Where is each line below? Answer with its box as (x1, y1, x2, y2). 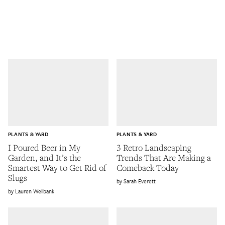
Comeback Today (117, 161, 179, 173)
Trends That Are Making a (117, 151, 211, 163)
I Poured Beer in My (8, 141, 80, 153)
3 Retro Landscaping (117, 141, 191, 153)
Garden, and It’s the (8, 151, 81, 163)
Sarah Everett (124, 176, 156, 185)
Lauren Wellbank (15, 186, 54, 195)
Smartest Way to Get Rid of (8, 161, 106, 173)
